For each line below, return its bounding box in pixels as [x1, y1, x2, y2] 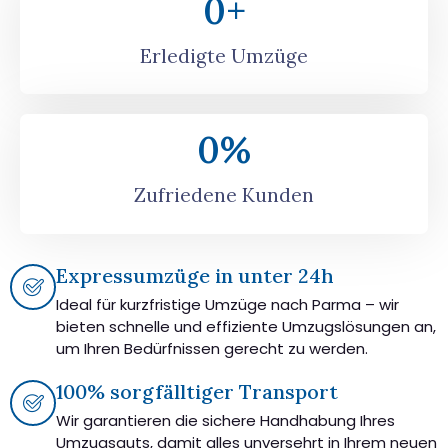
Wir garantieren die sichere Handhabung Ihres [56, 409, 395, 431]
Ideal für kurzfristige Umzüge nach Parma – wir [56, 293, 399, 315]
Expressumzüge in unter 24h [56, 262, 334, 288]
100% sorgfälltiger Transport [56, 378, 338, 404]
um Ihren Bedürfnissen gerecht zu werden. [56, 337, 368, 359]
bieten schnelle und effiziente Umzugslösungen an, [56, 315, 436, 337]
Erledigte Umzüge [140, 43, 308, 68]
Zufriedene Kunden [134, 183, 314, 207]
